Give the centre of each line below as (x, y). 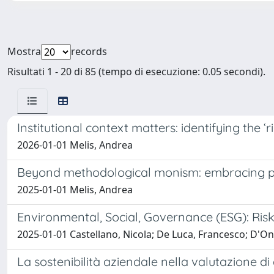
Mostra (24, 51)
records (89, 51)
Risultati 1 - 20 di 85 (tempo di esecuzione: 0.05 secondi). (136, 72)
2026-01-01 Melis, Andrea (75, 145)
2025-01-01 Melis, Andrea (75, 190)
